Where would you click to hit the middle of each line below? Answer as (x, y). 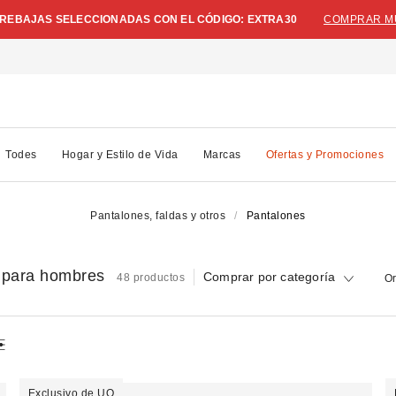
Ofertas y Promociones (324, 154)
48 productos (151, 277)
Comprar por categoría (270, 276)
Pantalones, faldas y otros (158, 216)
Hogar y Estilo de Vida (120, 154)
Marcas (222, 154)
